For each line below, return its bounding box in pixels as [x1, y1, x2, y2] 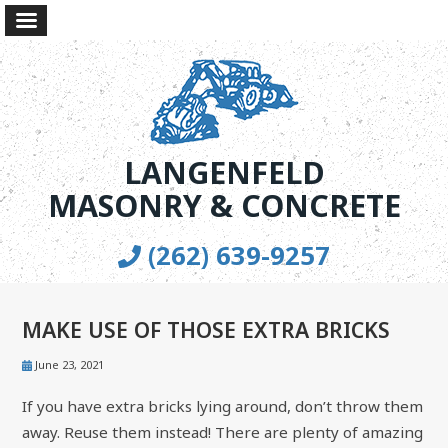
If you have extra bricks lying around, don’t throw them [22, 396, 424, 417]
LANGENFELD [123, 152, 325, 193]
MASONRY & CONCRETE [47, 185, 401, 226]
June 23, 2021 [32, 357, 104, 373]
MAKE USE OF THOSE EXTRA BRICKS [22, 315, 391, 345]
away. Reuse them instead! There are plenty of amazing [22, 422, 424, 443]
